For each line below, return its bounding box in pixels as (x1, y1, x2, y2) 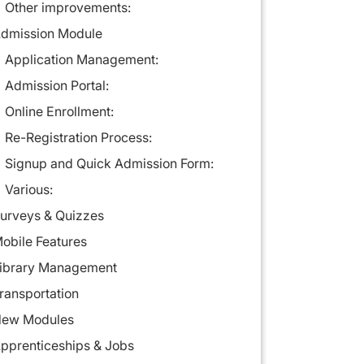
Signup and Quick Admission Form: (4, 155, 214, 172)
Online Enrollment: (4, 103, 114, 120)
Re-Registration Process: (4, 129, 152, 146)
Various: (4, 181, 53, 198)
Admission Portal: (4, 77, 109, 94)
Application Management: (4, 51, 158, 68)
